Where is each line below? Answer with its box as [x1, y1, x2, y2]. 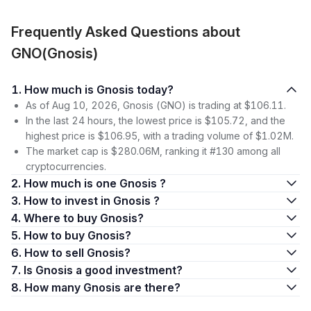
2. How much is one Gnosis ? [24, 176, 166, 190]
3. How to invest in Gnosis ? [24, 194, 160, 208]
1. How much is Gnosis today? [24, 83, 174, 96]
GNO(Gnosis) [11, 45, 99, 62]
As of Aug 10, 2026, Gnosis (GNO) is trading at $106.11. [26, 99, 286, 111]
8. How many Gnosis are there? [24, 280, 180, 294]
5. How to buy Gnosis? [24, 228, 131, 242]
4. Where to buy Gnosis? [24, 211, 144, 225]
